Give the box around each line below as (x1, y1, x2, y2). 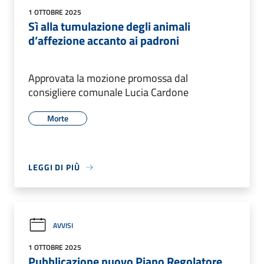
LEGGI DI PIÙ (28, 161, 80, 174)
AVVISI (53, 219, 73, 231)
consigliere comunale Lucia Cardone (28, 84, 189, 101)
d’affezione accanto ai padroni (28, 31, 179, 50)
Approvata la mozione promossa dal (28, 70, 188, 87)
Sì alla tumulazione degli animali (28, 17, 190, 36)
